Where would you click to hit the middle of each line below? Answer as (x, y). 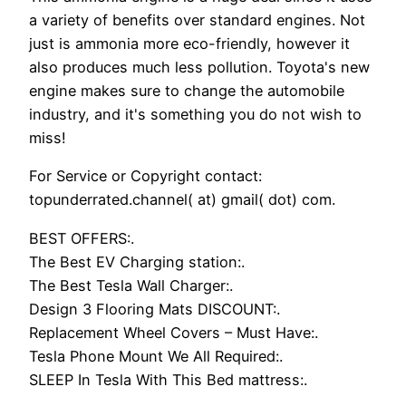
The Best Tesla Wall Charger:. (131, 285)
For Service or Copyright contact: (145, 176)
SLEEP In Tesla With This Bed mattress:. (168, 379)
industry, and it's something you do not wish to (195, 115)
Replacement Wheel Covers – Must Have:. (174, 332)
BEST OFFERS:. (82, 238)
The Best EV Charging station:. (137, 261)
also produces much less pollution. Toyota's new (199, 68)
